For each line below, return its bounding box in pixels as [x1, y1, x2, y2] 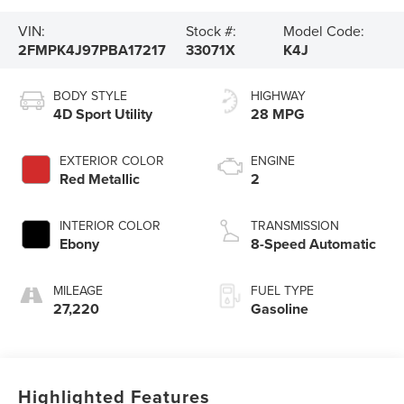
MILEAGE [53, 281, 104, 300]
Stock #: [185, 20, 236, 41]
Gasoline [251, 298, 308, 320]
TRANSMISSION [251, 216, 339, 235]
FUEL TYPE [251, 281, 314, 300]
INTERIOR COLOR [60, 216, 161, 235]
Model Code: [282, 20, 364, 41]
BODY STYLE [53, 87, 128, 106]
